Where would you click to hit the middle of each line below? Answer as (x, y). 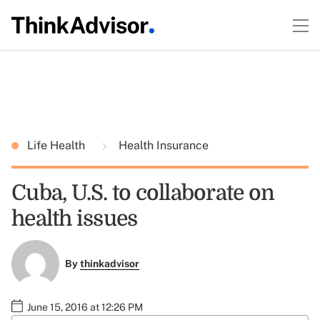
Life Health (57, 145)
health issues (75, 219)
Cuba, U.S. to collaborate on (143, 193)
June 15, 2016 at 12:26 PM (85, 307)
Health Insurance (162, 145)
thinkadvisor (109, 264)
